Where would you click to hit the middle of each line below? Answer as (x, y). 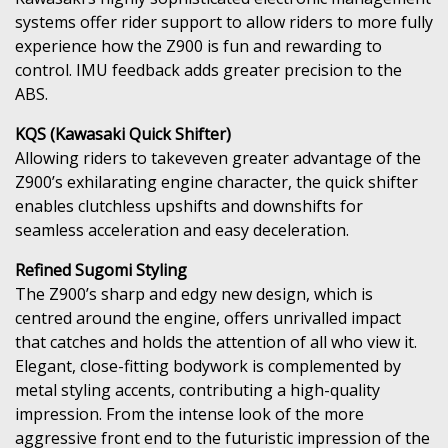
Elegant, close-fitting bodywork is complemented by (208, 365)
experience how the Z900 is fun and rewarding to (198, 45)
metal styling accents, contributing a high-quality (197, 389)
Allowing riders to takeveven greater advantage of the (218, 157)
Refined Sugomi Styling (101, 269)
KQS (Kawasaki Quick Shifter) (123, 133)
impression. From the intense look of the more (189, 413)
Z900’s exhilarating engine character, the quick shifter (216, 181)
